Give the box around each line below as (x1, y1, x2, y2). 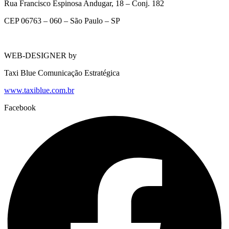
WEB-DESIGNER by (4, 51, 77, 60)
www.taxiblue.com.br (4, 85, 74, 95)
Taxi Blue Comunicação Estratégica (4, 68, 120, 77)
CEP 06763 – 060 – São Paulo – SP (4, 16, 120, 25)
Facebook (4, 103, 36, 112)
